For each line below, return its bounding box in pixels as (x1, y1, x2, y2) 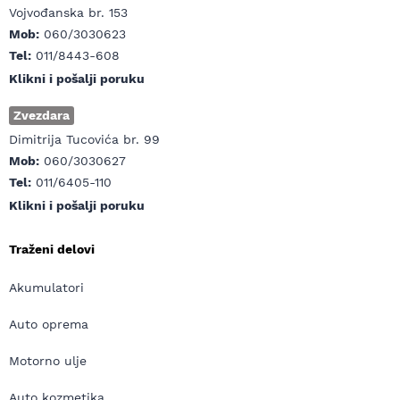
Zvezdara (13, 108, 70, 122)
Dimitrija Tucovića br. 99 (9, 132, 160, 146)
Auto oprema (9, 317, 88, 331)
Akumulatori (9, 280, 84, 295)
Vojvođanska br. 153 (9, 5, 128, 20)
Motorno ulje (9, 354, 87, 368)
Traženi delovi (9, 242, 95, 256)
